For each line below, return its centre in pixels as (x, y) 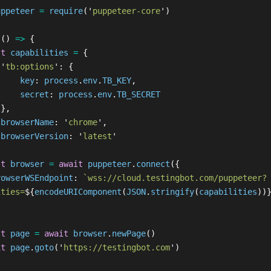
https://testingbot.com (116, 247)
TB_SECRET (138, 94)
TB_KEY (116, 80)
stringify (172, 192)
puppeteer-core (126, 11)
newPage (129, 233)
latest (97, 136)
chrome (83, 122)
